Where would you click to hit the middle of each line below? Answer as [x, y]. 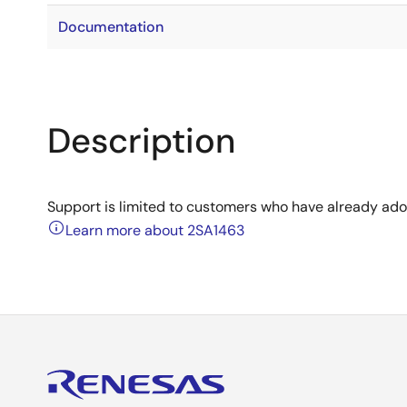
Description [141, 141]
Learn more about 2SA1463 [155, 230]
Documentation [111, 27]
